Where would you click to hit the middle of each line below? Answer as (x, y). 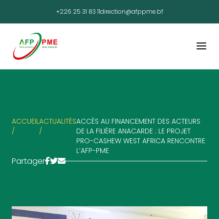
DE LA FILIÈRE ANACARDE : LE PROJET (133, 131)
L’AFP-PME (93, 150)
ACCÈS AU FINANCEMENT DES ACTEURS (138, 121)
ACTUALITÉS (58, 121)
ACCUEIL (25, 121)
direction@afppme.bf (131, 11)
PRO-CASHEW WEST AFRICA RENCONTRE (141, 141)
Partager (28, 161)
